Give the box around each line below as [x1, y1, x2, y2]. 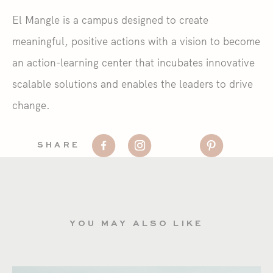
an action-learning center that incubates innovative [12, 55, 255, 69]
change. [12, 98, 50, 112]
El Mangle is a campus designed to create [12, 13, 208, 26]
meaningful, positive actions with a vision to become [12, 34, 260, 48]
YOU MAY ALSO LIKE [69, 219, 204, 228]
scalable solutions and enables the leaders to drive [12, 77, 253, 90]
